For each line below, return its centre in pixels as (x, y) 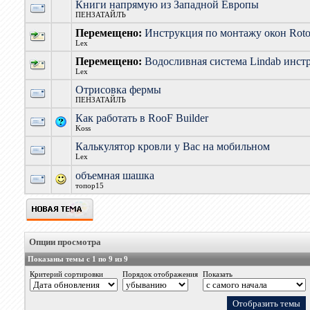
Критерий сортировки (66, 274)
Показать (217, 274)
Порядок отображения (160, 274)
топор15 (89, 186)
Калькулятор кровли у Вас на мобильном (172, 146)
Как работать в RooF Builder (142, 118)
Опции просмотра (65, 242)
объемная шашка (115, 175)
